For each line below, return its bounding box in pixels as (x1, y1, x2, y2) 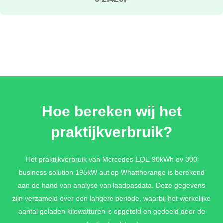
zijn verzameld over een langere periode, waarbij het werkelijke (12, 193, 211, 203)
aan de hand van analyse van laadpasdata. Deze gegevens (18, 180, 205, 190)
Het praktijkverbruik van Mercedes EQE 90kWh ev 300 (26, 154, 197, 164)
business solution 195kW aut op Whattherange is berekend (18, 167, 205, 177)
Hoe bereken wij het (41, 101, 182, 122)
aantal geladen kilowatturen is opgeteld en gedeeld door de (18, 206, 205, 216)
